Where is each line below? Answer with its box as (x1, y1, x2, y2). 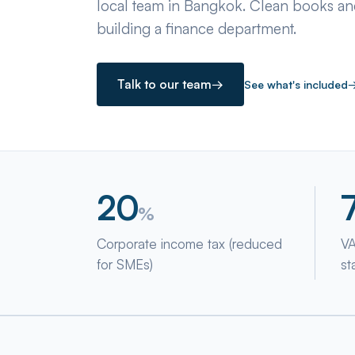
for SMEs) (97, 256, 153, 273)
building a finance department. (97, 19, 296, 38)
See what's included (244, 78, 348, 91)
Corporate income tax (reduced (97, 235, 282, 252)
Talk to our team (117, 76, 212, 92)
